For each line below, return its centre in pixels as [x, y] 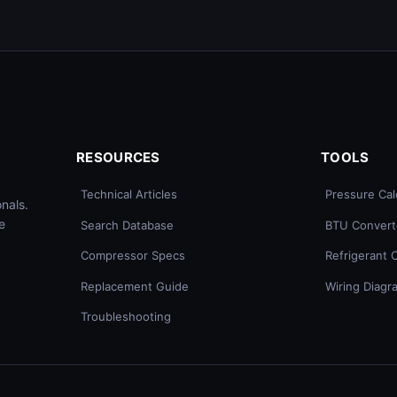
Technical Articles [129, 194]
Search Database [127, 225]
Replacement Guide [135, 286]
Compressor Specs [133, 256]
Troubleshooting [126, 317]
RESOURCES [118, 157]
